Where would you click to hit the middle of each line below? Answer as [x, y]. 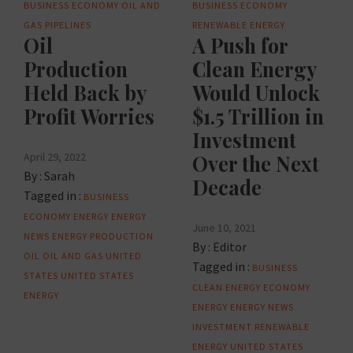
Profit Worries [89, 117]
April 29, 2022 [55, 157]
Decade [227, 188]
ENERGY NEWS [262, 307]
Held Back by [85, 93]
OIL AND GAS [73, 256]
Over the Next [256, 164]
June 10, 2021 [224, 228]
